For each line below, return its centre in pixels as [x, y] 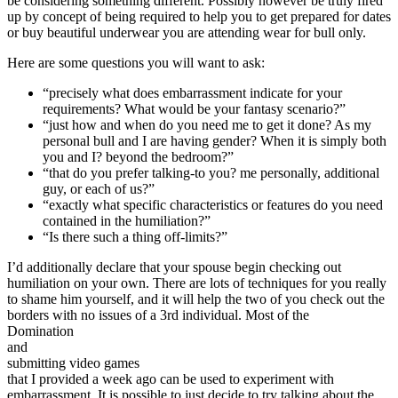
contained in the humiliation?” [127, 221]
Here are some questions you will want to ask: [136, 63]
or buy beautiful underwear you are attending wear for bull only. [187, 33]
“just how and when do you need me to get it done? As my [207, 125]
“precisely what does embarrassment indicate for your [192, 93]
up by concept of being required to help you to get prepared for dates [199, 17]
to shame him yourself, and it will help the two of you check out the [196, 299]
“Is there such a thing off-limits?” [135, 237]
